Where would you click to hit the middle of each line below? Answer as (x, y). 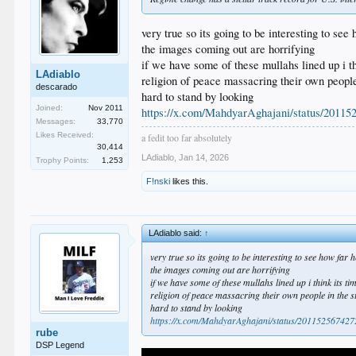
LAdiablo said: (177, 233)
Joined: (50, 107)
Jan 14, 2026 (204, 158)
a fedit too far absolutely (187, 138)
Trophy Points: (63, 160)
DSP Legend (60, 345)
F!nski (159, 182)
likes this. (190, 182)
